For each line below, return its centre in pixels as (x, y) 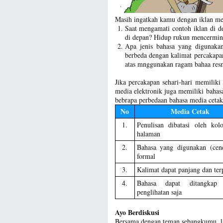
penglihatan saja (159, 192)
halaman (148, 134)
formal (146, 156)
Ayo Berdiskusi (137, 213)
